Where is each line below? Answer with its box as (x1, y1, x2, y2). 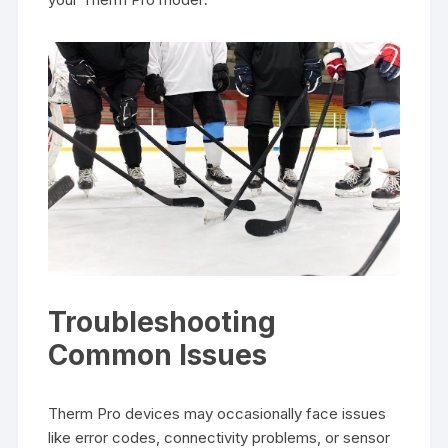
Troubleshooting (48, 304, 277, 339)
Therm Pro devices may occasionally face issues (48, 403, 387, 423)
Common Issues (48, 337, 268, 372)
